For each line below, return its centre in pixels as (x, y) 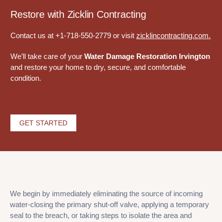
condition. (26, 78)
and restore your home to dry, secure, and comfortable (98, 67)
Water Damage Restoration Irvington (147, 56)
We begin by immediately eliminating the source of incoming (106, 194)
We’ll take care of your (48, 56)
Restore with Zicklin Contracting (78, 15)
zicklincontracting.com (173, 36)
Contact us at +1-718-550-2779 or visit (74, 36)
